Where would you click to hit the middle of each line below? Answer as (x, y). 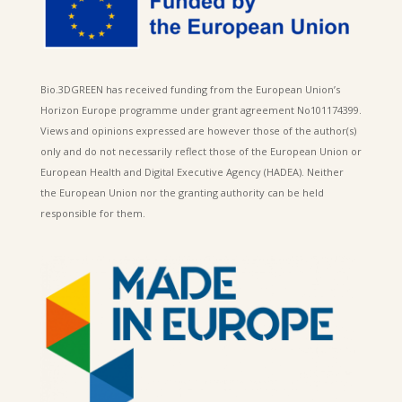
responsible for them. (92, 213)
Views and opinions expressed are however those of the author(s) (198, 130)
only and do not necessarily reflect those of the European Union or (201, 151)
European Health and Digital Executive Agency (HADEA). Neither (192, 171)
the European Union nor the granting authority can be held (182, 192)
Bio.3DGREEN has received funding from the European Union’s (190, 89)
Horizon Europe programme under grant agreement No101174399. (201, 109)
